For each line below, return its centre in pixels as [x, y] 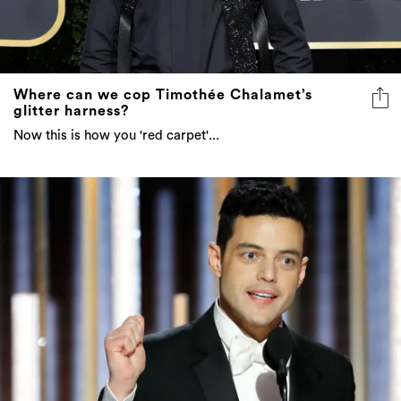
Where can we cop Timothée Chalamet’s [163, 95]
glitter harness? [71, 111]
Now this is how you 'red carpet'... [116, 136]
